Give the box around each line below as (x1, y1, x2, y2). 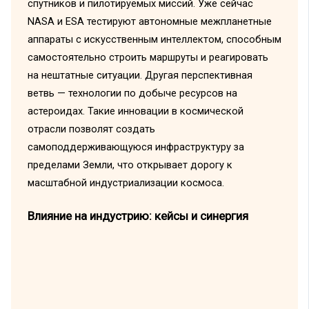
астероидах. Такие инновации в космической (27, 105, 243, 118)
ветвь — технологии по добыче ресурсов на (27, 87, 237, 100)
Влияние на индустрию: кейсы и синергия (27, 208, 248, 223)
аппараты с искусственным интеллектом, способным (27, 33, 281, 46)
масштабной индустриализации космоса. (27, 177, 224, 190)
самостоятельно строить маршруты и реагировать (27, 51, 268, 64)
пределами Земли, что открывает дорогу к (27, 159, 232, 172)
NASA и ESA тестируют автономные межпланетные (27, 15, 272, 28)
